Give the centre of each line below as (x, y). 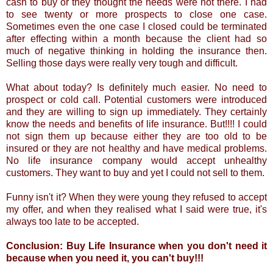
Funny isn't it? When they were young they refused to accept (136, 197)
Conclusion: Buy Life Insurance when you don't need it (136, 246)
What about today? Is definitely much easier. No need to (136, 87)
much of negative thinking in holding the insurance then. (136, 51)
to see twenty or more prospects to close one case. (136, 14)
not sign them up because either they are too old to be (136, 136)
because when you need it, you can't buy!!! (105, 258)
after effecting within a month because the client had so (136, 38)
